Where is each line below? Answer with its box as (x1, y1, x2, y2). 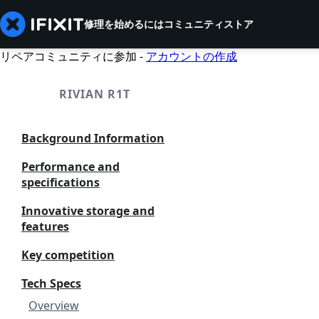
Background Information (21, 130, 164, 146)
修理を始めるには (84, 17, 164, 31)
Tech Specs (21, 276, 81, 291)
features (21, 219, 69, 234)
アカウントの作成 (146, 48, 237, 64)
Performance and (21, 159, 120, 174)
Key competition (21, 247, 115, 263)
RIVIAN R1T (58, 86, 130, 102)
